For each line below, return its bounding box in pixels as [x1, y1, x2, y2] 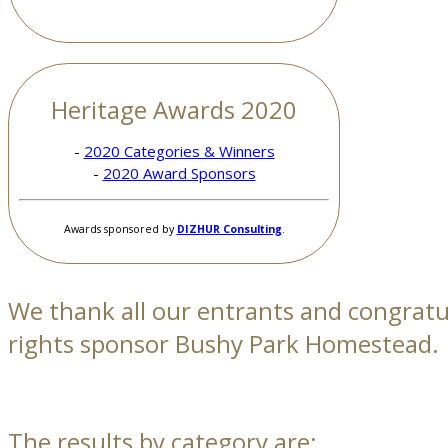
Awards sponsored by [63, 222, 177, 237]
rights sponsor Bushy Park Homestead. [8, 327, 439, 361]
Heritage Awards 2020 [51, 93, 297, 127]
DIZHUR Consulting [176, 222, 282, 237]
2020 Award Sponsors [102, 163, 256, 184]
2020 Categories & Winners [83, 141, 275, 162]
